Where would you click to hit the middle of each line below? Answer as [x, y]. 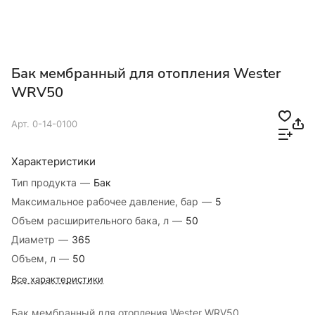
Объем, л [35, 259]
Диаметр [34, 240]
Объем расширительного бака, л [91, 221]
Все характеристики [57, 279]
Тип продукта [45, 183]
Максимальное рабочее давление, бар [106, 202]
